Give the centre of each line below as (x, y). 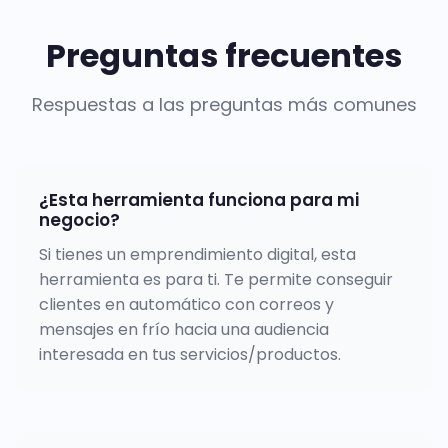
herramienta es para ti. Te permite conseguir (216, 279)
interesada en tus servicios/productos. (190, 354)
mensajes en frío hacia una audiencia (184, 329)
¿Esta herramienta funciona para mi (199, 199)
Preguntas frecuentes (224, 55)
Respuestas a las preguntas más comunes (224, 104)
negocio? (79, 219)
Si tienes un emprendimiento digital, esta (197, 254)
